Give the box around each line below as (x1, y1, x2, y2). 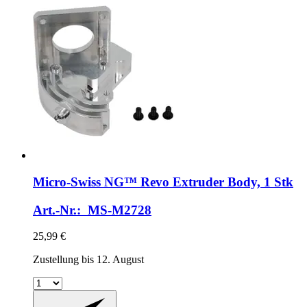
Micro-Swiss (33, 174, 101, 189)
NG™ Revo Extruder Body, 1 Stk (101, 174, 293, 189)
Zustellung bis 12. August (33, 254, 144, 266)
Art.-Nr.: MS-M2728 (33, 202, 151, 217)
